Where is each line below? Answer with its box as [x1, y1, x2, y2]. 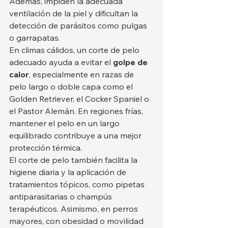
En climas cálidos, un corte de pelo [9, 45, 141, 55]
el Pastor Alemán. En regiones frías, [9, 106, 145, 116]
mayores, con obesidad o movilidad [9, 216, 146, 226]
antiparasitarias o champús [9, 191, 114, 202]
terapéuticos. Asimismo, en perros [9, 204, 140, 214]
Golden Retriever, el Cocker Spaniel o [9, 94, 151, 104]
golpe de [113, 57, 150, 67]
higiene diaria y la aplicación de [9, 167, 128, 177]
